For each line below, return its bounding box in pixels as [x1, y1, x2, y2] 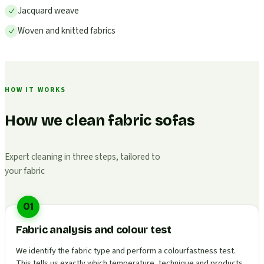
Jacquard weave [18, 4, 79, 17]
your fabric [5, 164, 45, 178]
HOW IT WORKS [5, 84, 66, 95]
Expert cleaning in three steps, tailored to [5, 150, 160, 164]
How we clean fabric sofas [5, 112, 195, 130]
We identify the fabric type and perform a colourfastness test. [16, 244, 236, 257]
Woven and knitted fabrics [18, 24, 115, 37]
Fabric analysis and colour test [16, 224, 171, 237]
